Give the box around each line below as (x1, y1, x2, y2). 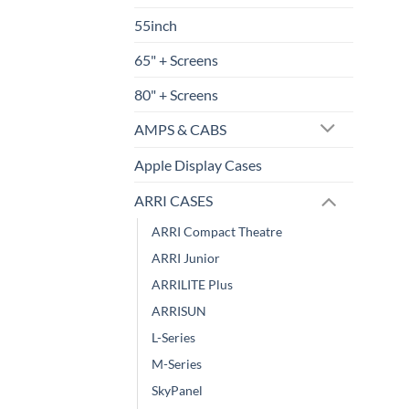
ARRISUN (152, 303, 206, 320)
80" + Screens (134, 85, 218, 103)
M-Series (152, 356, 202, 372)
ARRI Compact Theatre (152, 224, 282, 240)
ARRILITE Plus (152, 277, 233, 293)
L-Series (152, 330, 195, 346)
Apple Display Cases (134, 156, 262, 174)
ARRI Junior (152, 250, 220, 267)
